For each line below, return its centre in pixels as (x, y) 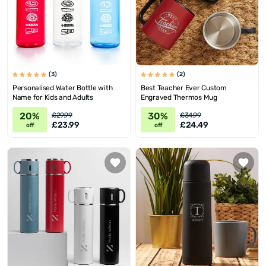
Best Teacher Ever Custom (184, 88)
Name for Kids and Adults (53, 98)
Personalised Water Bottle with (63, 88)
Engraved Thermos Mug (179, 98)
